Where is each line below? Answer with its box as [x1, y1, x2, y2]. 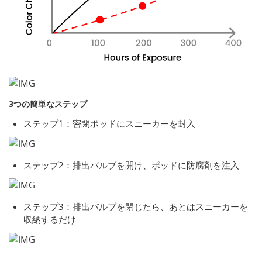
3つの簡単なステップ [9, 98, 87, 110]
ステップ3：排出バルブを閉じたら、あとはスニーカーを [23, 201, 248, 213]
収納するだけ [23, 213, 76, 226]
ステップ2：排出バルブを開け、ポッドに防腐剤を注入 [23, 159, 239, 171]
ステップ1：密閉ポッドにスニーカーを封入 [23, 118, 195, 130]
